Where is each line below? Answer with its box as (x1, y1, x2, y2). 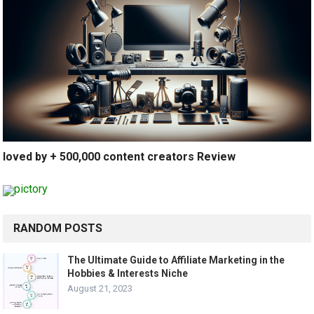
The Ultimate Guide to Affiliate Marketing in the (67, 254, 285, 266)
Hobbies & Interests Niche (67, 268, 189, 280)
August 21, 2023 (67, 283, 133, 294)
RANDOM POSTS (13, 221, 103, 235)
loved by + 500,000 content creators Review (3, 150, 236, 164)
